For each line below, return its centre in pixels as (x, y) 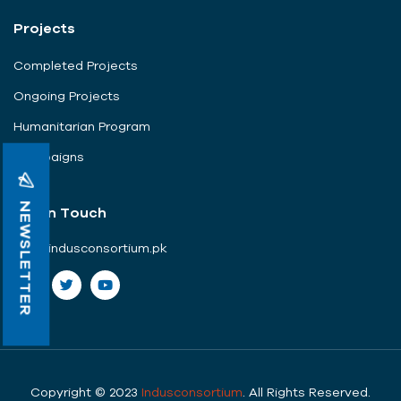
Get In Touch (60, 212)
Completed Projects (76, 65)
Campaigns (49, 156)
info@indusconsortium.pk (90, 247)
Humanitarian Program (82, 126)
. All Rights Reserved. (307, 392)
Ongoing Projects (67, 95)
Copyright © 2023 (86, 392)
